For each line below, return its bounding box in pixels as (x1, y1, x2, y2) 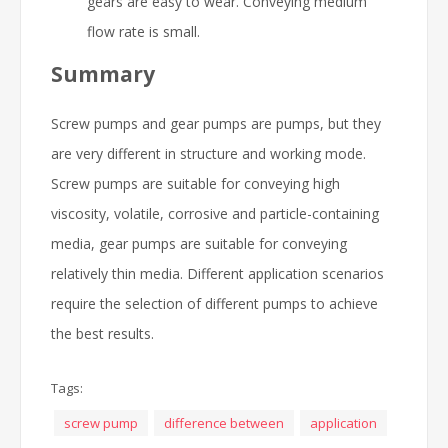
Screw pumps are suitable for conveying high (51, 174, 340, 193)
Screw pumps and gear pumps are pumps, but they (51, 114, 381, 133)
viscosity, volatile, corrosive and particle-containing (51, 204, 379, 223)
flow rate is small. (87, 22, 200, 41)
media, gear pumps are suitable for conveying (51, 234, 347, 253)
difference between (164, 414, 284, 432)
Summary (51, 60, 155, 88)
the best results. (51, 324, 154, 343)
